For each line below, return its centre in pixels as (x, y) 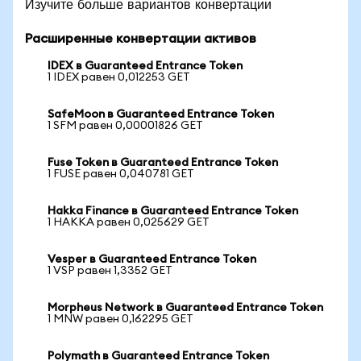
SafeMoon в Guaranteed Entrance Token (161, 114)
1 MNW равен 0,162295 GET (120, 319)
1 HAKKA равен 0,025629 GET (129, 222)
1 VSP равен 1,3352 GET (110, 271)
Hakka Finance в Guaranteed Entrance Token (173, 211)
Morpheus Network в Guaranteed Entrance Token (185, 308)
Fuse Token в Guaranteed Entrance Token (163, 163)
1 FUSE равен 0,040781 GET (121, 174)
